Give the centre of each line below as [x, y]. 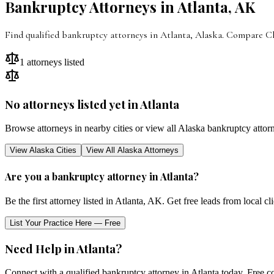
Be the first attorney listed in [60, 201]
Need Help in [41, 248]
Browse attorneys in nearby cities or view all [91, 128]
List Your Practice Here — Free [65, 223]
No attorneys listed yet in [72, 104]
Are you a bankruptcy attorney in [83, 176]
